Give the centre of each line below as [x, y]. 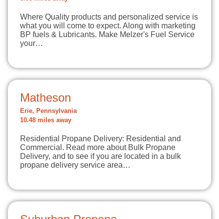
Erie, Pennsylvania [48, 111]
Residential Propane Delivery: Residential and [100, 139]
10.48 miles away [46, 120]
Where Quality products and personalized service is [109, 17]
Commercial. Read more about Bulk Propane [98, 147]
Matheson [45, 98]
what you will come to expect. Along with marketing [108, 26]
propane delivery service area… [75, 165]
